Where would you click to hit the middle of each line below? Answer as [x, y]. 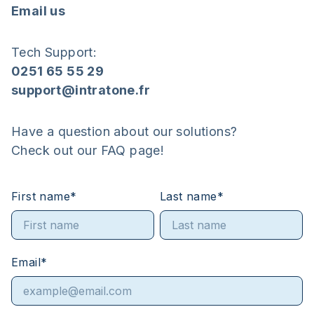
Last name [189, 196]
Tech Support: [54, 52]
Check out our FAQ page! [88, 150]
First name [41, 196]
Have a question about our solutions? [124, 131]
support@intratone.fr [81, 90]
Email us [39, 11]
